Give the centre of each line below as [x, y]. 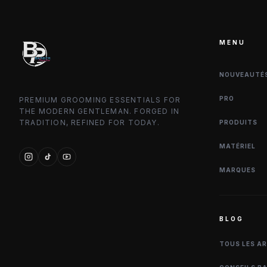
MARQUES [237, 170]
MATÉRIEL [237, 146]
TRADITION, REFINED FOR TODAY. [89, 122]
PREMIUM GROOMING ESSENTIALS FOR [100, 100]
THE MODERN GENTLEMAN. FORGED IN [100, 111]
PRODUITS [238, 122]
